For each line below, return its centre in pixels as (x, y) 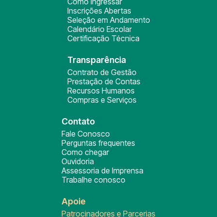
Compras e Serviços (102, 100)
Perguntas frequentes (98, 143)
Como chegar (85, 152)
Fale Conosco (86, 134)
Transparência (96, 60)
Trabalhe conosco (93, 180)
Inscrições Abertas (99, 11)
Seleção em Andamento (108, 20)
